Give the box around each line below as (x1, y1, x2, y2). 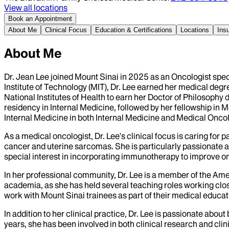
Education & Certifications (95, 26, 172, 34)
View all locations (4, 2, 67, 13)
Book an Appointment (8, 14, 72, 22)
